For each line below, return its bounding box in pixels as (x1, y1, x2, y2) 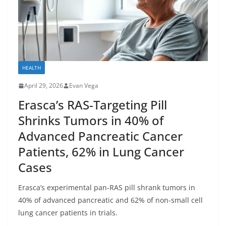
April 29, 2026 (24, 81, 63, 90)
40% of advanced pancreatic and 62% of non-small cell (18, 195, 203, 205)
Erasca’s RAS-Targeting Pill (18, 96, 167, 114)
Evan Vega (69, 81, 98, 90)
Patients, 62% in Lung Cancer (18, 143, 184, 160)
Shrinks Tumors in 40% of (18, 112, 163, 129)
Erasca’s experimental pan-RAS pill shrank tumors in (18, 183, 195, 193)
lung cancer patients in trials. (18, 208, 118, 218)
